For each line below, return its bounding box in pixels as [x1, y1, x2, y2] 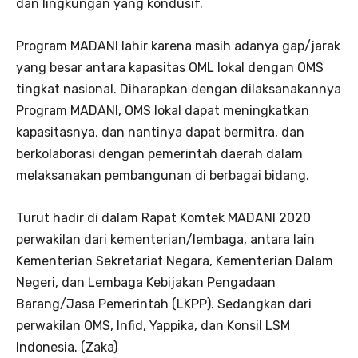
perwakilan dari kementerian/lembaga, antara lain [16, 231, 315, 247]
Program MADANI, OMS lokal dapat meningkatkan [16, 102, 309, 118]
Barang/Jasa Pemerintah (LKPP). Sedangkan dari [16, 296, 312, 312]
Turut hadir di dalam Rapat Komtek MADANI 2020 [16, 209, 311, 225]
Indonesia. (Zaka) [16, 339, 117, 355]
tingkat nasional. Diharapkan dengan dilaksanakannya [16, 81, 341, 97]
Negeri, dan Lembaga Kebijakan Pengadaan [16, 274, 276, 290]
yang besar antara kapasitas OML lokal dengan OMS [16, 59, 324, 75]
